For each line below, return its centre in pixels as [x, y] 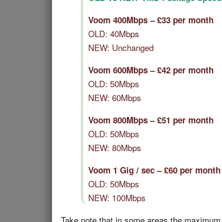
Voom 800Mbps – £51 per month [151, 120]
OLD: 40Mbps [114, 33]
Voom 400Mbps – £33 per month [151, 20]
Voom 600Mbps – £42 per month [151, 70]
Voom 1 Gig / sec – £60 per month [154, 170]
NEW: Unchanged [121, 47]
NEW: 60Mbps [115, 97]
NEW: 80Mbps [115, 147]
